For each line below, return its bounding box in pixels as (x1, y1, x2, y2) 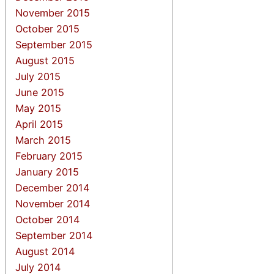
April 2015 (15, 117, 64, 130)
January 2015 (15, 165, 80, 178)
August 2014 (15, 245, 75, 257)
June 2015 (15, 86, 65, 98)
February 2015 (15, 149, 83, 162)
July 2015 (15, 70, 61, 83)
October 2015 (15, 22, 80, 35)
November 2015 (15, 6, 91, 19)
